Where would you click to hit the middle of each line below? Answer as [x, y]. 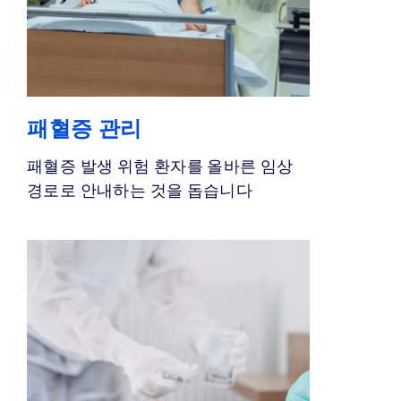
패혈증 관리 [85, 131]
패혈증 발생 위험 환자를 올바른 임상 [160, 168]
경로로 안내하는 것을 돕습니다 [140, 192]
